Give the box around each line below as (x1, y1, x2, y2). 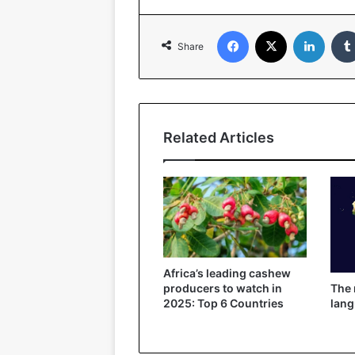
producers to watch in (163, 281, 282, 296)
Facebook (248, 24, 296, 37)
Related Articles (163, 129, 274, 147)
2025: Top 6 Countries (163, 296, 284, 311)
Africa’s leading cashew (163, 266, 291, 281)
